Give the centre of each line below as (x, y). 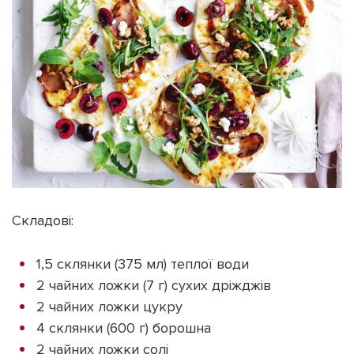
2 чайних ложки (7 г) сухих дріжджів (154, 285)
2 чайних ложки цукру (109, 306)
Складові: (43, 220)
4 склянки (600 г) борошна (124, 328)
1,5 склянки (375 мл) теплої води (143, 264)
